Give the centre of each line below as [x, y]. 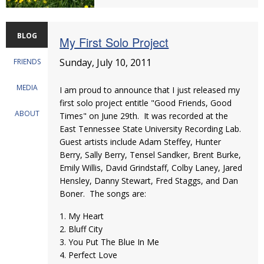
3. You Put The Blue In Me [110, 242]
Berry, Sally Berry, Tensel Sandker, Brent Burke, [151, 155]
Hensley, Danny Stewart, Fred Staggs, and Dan [149, 181]
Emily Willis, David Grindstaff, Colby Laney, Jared [151, 168]
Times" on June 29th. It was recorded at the [144, 116]
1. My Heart [82, 216]
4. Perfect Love [89, 255]
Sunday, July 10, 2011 [106, 62]
